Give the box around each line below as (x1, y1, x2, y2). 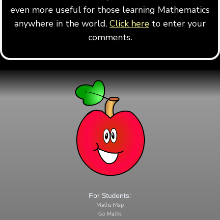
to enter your (149, 18, 206, 30)
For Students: (89, 192, 131, 200)
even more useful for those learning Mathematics (10, 4, 210, 16)
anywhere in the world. (14, 18, 110, 30)
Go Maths (98, 211, 122, 218)
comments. (88, 31, 132, 44)
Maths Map (96, 202, 124, 209)
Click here (110, 18, 149, 30)
